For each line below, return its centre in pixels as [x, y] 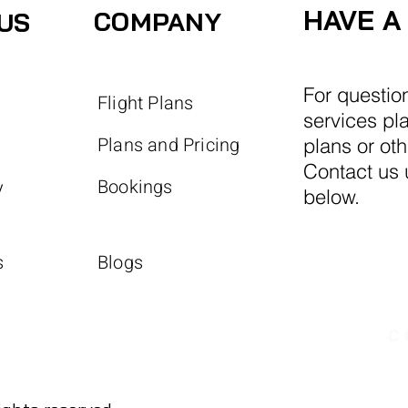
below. [331, 197]
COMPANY [158, 22]
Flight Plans [146, 104]
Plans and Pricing [169, 146]
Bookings [135, 188]
